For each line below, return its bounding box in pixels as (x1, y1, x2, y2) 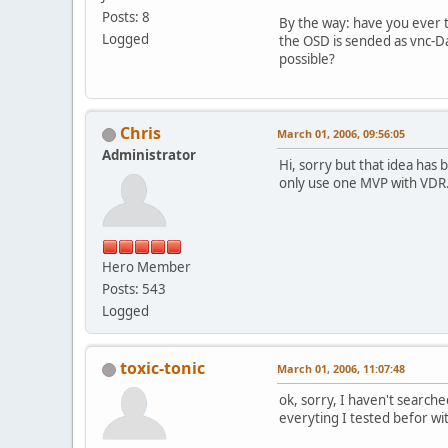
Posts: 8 (102, 8, 150, 27)
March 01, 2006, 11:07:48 (277, 361, 405, 377)
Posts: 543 (102, 280, 166, 299)
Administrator (102, 146, 196, 165)
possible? (279, 50, 335, 69)
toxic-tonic (120, 357, 205, 380)
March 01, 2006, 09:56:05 (277, 126, 405, 142)
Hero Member (102, 258, 191, 277)
